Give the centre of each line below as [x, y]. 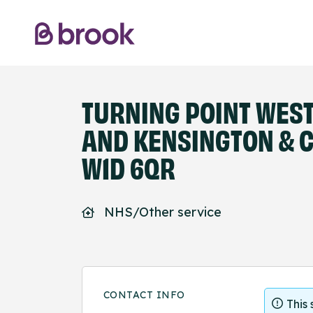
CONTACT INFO [144, 295]
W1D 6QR [129, 167]
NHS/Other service [163, 212]
